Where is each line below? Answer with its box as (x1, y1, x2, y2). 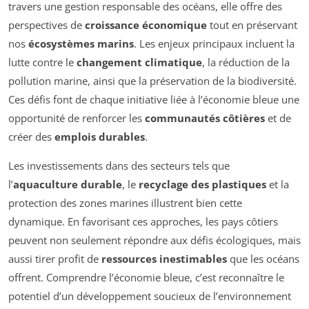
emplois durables (54, 130, 145, 144)
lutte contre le (8, 55, 77, 70)
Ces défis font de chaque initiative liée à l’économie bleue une (8, 92, 299, 107)
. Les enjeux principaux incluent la (134, 37, 295, 51)
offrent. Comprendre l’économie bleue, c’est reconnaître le (8, 270, 284, 285)
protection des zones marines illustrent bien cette (8, 196, 242, 210)
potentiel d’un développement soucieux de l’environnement (8, 289, 291, 303)
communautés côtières (145, 111, 265, 126)
